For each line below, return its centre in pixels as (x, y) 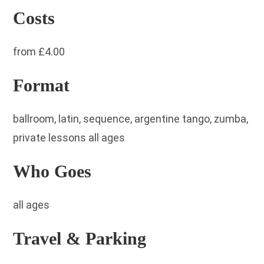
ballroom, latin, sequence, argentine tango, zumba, (131, 119)
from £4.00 (39, 52)
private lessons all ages (69, 138)
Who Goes (52, 171)
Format (42, 85)
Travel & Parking (80, 238)
